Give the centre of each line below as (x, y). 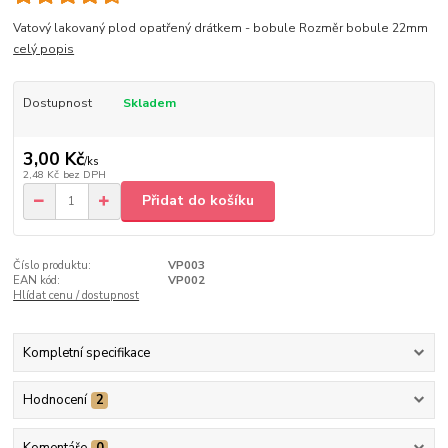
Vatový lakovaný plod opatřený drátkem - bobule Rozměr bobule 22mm (221, 27)
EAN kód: (37, 280)
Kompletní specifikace (86, 353)
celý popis (44, 48)
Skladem (149, 102)
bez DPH (84, 174)
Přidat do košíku (198, 201)
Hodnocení (54, 400)
